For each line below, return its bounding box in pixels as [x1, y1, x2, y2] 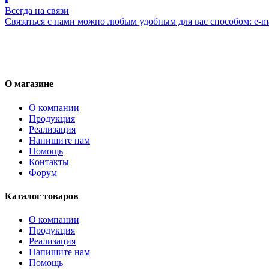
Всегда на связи [5, 5, 69, 16]
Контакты [29, 156, 69, 167]
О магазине [5, 79, 53, 89]
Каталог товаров [5, 190, 79, 201]
